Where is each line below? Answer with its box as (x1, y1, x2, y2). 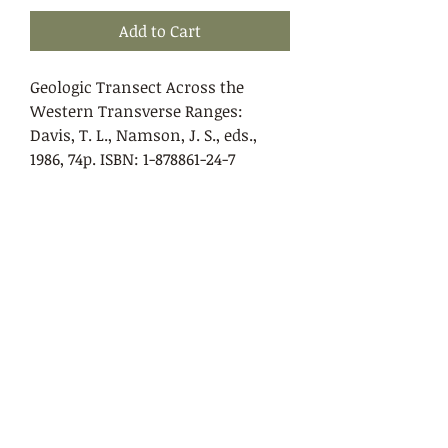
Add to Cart (119, 20, 201, 42)
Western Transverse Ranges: (30, 100, 243, 122)
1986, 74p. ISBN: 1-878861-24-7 (30, 148, 235, 170)
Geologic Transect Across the (30, 76, 244, 98)
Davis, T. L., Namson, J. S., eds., (30, 124, 257, 146)
